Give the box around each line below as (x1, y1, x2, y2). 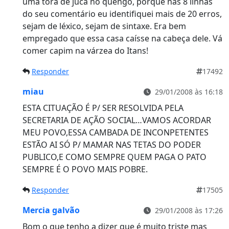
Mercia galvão (22, 204, 80, 216)
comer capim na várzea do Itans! (22, 45, 148, 57)
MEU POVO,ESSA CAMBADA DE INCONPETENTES (22, 127, 209, 139)
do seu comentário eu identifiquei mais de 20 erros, (22, 8, 222, 20)
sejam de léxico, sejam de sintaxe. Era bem (22, 20, 186, 32)
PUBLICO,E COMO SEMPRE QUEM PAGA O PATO (22, 151, 207, 163)
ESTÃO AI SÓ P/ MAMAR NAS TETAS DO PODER (22, 139, 201, 151)
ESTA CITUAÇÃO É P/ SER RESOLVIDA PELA (22, 102, 184, 114)
